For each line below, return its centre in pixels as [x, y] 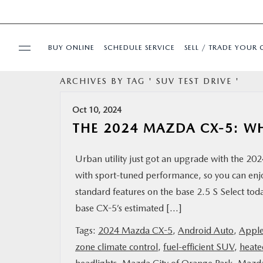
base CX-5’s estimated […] [129, 208]
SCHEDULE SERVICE [139, 47]
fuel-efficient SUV [199, 247]
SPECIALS [34, 122]
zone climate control [117, 247]
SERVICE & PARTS [50, 190]
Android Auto [206, 230]
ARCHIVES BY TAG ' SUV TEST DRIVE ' [150, 81]
